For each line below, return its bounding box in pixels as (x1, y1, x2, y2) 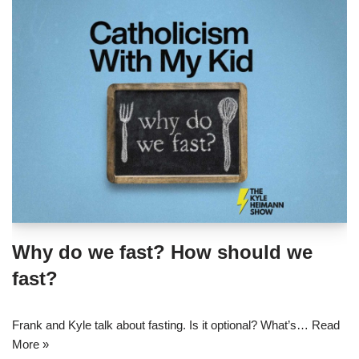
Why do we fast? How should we (12, 240, 313, 263)
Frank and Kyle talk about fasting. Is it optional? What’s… (12, 317, 312, 332)
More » (12, 337, 49, 351)
